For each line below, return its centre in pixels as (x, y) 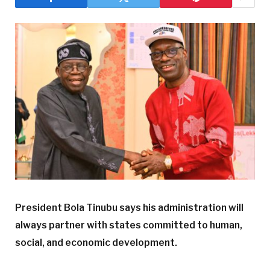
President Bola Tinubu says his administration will (129, 208)
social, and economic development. (96, 243)
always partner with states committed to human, (129, 225)
